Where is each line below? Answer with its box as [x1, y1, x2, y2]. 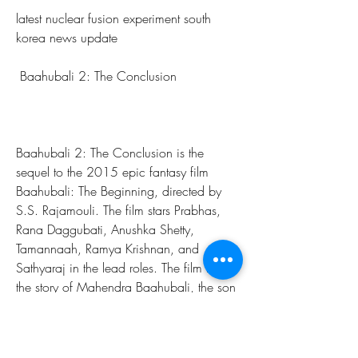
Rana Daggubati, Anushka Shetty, [16, 221, 194, 238]
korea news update [16, 29, 117, 46]
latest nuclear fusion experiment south [16, 10, 211, 27]
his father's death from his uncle [16, 336, 182, 353]
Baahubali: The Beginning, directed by [16, 182, 221, 200]
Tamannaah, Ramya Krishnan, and [16, 240, 199, 257]
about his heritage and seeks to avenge [16, 316, 225, 334]
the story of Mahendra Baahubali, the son [16, 278, 236, 296]
